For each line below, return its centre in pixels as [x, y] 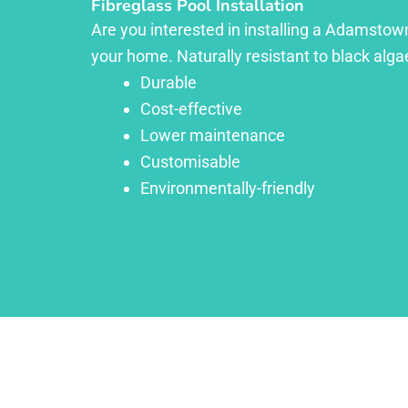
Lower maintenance [213, 136]
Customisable [190, 162]
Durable [168, 83]
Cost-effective [191, 109]
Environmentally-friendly [228, 189]
